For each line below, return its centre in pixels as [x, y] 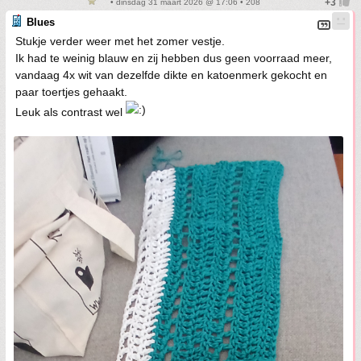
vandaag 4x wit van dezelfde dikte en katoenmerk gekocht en [171, 75]
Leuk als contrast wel [71, 112]
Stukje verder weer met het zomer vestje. [120, 41]
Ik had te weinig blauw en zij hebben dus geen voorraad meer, [174, 58]
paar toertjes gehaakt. [71, 92]
